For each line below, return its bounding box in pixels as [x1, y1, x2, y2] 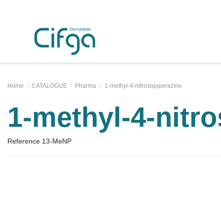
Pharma [75, 82, 97, 90]
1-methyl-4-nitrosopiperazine [104, 82, 182, 90]
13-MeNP [42, 137, 72, 146]
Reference [7, 137, 40, 146]
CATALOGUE [32, 82, 68, 90]
